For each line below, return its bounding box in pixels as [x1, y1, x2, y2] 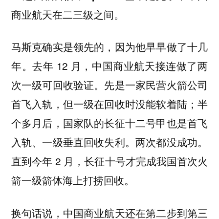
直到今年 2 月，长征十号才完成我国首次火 [11, 153, 208, 169]
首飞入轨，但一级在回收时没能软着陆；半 [11, 96, 208, 111]
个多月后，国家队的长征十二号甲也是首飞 [11, 115, 208, 131]
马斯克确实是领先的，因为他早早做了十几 [11, 39, 208, 54]
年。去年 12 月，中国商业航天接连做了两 [11, 58, 208, 73]
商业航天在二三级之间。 [11, 7, 124, 22]
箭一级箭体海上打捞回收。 [11, 173, 134, 188]
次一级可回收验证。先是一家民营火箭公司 [11, 77, 208, 92]
